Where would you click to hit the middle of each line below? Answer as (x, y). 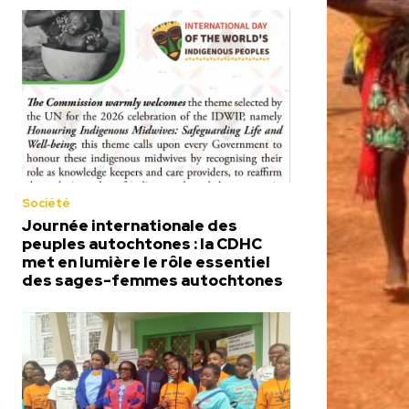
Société (46, 203)
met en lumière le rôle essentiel (146, 262)
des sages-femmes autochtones (152, 280)
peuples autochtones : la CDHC (142, 243)
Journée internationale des (130, 225)
